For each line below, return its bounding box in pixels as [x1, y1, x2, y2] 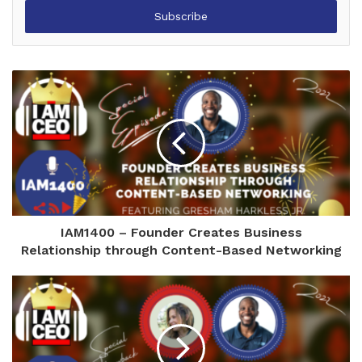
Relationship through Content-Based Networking [20, 242, 342, 258]
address [24, 11, 65, 23]
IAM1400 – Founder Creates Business [60, 224, 302, 240]
